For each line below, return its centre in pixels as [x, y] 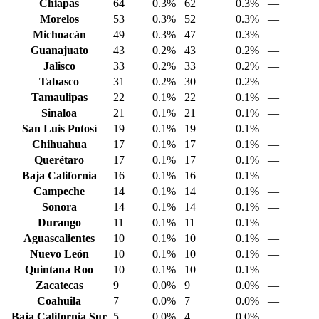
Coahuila [59, 301]
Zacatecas [59, 286]
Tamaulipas [59, 98]
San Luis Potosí [59, 129]
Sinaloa [59, 113]
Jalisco [59, 66]
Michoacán [59, 35]
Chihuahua [59, 145]
